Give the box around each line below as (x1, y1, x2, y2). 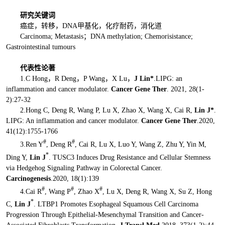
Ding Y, (6, 153, 30, 161)
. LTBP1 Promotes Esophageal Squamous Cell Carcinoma (33, 200, 198, 208)
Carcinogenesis (6, 174, 51, 182)
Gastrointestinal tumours (6, 43, 75, 51)
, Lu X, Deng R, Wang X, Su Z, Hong (102, 187, 212, 195)
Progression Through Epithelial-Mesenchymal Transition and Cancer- (6, 211, 204, 219)
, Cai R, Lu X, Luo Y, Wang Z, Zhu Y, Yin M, (74, 141, 206, 149)
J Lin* (134, 75, 154, 83)
